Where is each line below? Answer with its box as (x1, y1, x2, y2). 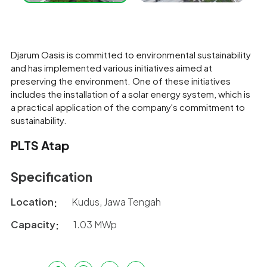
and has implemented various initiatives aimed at (11, 62, 212, 73)
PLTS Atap (11, 138, 70, 153)
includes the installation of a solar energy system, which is (11, 88, 250, 100)
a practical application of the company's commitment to (11, 101, 245, 113)
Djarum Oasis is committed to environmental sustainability (11, 49, 251, 60)
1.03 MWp (73, 218, 117, 231)
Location (11, 195, 54, 208)
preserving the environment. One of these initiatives (11, 75, 231, 86)
